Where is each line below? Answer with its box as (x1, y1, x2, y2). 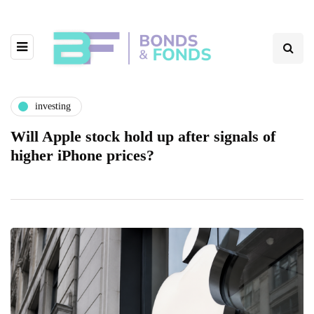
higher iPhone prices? (11, 146, 154, 164)
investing (35, 101, 71, 112)
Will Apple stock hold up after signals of (11, 127, 275, 145)
